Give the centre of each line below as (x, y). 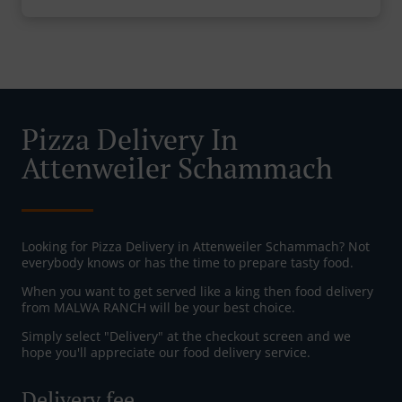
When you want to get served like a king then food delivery (197, 292)
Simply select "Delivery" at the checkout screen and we (186, 336)
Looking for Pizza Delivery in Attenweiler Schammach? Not (196, 247)
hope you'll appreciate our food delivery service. (166, 353)
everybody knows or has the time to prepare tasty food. (188, 263)
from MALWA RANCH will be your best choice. (158, 308)
